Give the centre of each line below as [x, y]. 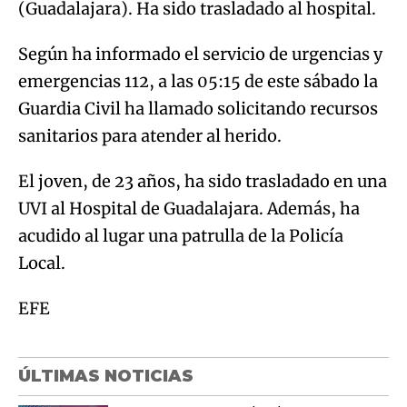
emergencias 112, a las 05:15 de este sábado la [198, 81]
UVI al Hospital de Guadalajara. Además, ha [189, 208]
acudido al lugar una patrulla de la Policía [181, 235]
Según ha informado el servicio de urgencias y [200, 54]
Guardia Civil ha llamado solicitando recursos [198, 108]
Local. [42, 263]
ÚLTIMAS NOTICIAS [106, 376]
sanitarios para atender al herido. [150, 135]
